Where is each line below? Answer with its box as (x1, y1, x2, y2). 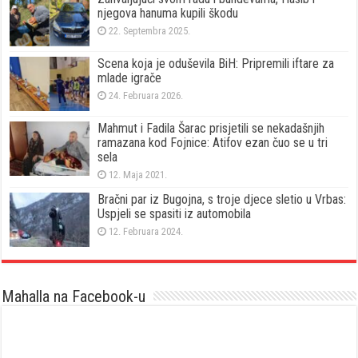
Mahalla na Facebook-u (2, 287, 146, 307)
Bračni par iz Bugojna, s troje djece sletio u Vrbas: (97, 192, 347, 208)
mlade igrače (97, 70, 162, 86)
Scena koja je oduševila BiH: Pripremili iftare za (97, 56, 335, 72)
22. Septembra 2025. (109, 24, 191, 37)
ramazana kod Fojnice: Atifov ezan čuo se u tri (97, 135, 328, 151)
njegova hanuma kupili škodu (97, 5, 239, 21)
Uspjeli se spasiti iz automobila (97, 206, 252, 222)
